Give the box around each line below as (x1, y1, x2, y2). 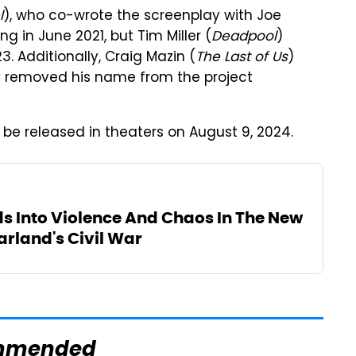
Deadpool (211, 25, 277, 48)
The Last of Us (195, 46, 288, 69)
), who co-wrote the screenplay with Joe (3, 5, 281, 28)
